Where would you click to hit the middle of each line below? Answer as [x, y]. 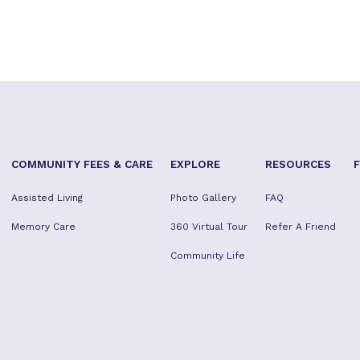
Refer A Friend [301, 227]
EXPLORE [195, 164]
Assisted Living [47, 198]
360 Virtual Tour [209, 227]
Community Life [208, 256]
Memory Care [43, 227]
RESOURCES [298, 164]
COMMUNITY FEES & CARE [82, 164]
